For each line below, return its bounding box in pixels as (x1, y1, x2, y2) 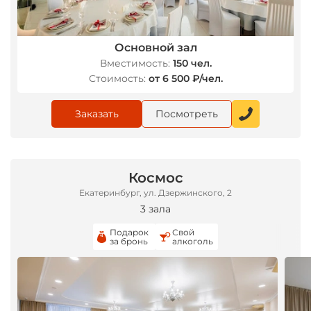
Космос (128, 169, 183, 186)
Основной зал (114, 41, 197, 54)
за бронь (110, 236, 148, 246)
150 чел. (172, 57, 212, 69)
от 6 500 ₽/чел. (148, 72, 223, 85)
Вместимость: (99, 57, 170, 69)
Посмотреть (155, 108, 218, 120)
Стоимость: (88, 72, 146, 85)
